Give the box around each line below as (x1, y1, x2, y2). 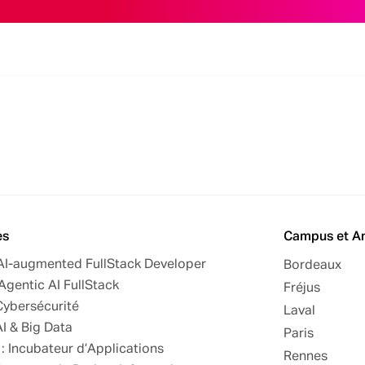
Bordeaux (284, 258, 341, 272)
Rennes (284, 350, 328, 363)
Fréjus (284, 281, 320, 295)
